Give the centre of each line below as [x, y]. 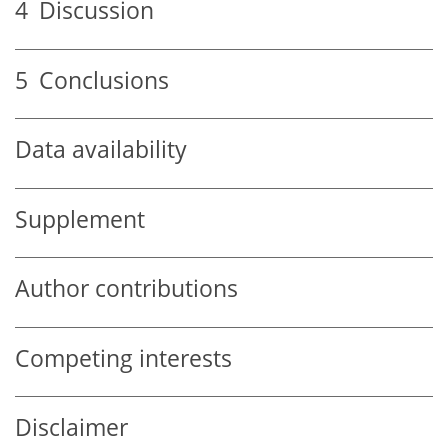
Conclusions [98, 80]
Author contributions [126, 289]
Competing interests [123, 358]
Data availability [101, 150]
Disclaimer [71, 428]
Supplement [80, 219]
